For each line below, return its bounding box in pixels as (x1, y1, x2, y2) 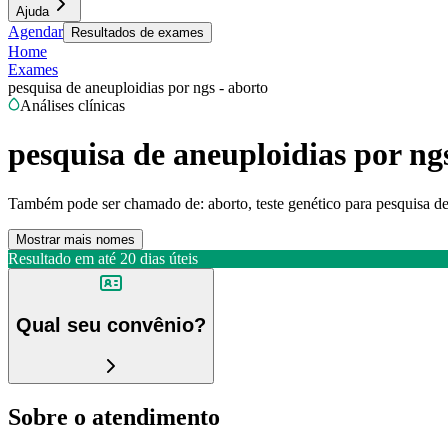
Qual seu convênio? (16, 314, 206, 337)
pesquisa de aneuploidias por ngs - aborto (8, 79, 268, 96)
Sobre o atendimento (8, 403, 220, 430)
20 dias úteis (120, 249, 198, 267)
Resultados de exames (71, 25, 204, 40)
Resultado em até (8, 249, 116, 267)
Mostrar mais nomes (16, 231, 135, 247)
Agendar (8, 23, 63, 40)
